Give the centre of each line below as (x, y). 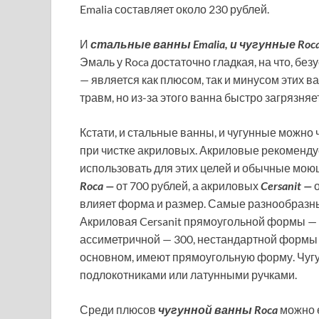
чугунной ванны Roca (219, 309)
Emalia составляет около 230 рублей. (174, 9)
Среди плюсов (119, 309)
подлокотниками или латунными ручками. (188, 274)
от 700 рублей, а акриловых (187, 185)
